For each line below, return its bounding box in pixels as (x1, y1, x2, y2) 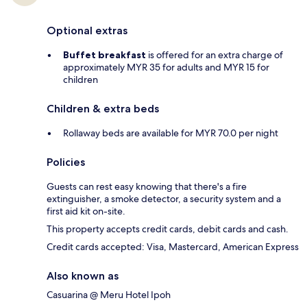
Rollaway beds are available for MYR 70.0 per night (63, 127, 278, 140)
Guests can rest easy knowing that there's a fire (47, 180, 247, 193)
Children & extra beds (47, 102, 159, 116)
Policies (47, 156, 85, 169)
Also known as (47, 269, 119, 283)
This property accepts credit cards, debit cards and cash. (47, 223, 288, 236)
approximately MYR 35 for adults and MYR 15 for (63, 61, 269, 74)
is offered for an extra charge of (146, 49, 283, 62)
